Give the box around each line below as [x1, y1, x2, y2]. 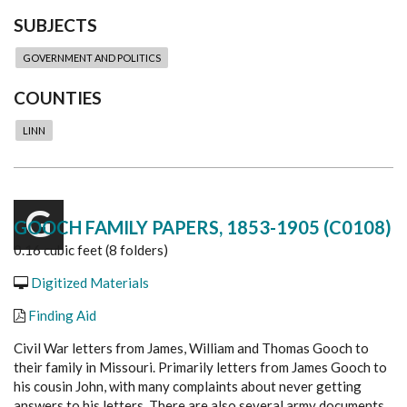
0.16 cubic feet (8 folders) [14, 241, 168, 258]
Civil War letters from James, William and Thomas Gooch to [14, 339, 369, 356]
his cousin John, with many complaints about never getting [14, 377, 362, 394]
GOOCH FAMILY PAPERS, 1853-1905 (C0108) [14, 215, 392, 238]
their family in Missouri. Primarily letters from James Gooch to [14, 358, 387, 375]
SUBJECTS [14, 15, 97, 36]
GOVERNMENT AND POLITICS [23, 52, 161, 65]
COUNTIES [14, 87, 102, 109]
